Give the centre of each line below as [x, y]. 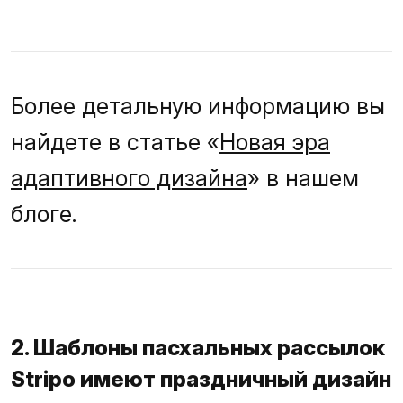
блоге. [44, 215]
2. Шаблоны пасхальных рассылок [198, 348]
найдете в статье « [115, 143]
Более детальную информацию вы [198, 107]
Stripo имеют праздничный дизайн [201, 380]
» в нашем [303, 179]
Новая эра [275, 143]
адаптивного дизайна [129, 179]
